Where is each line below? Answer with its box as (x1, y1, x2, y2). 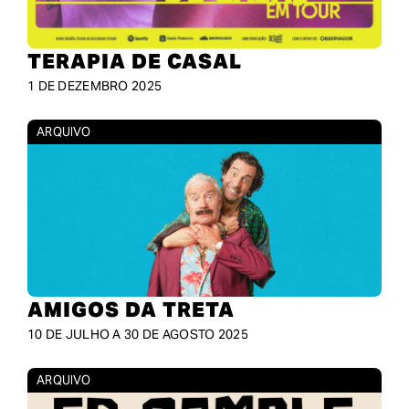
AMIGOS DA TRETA (26, 297, 235, 323)
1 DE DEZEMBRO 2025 (26, 78, 163, 95)
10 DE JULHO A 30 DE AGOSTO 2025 (26, 326, 248, 343)
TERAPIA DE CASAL (26, 48, 242, 75)
